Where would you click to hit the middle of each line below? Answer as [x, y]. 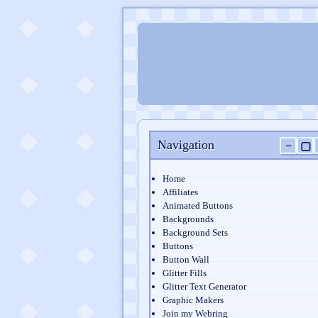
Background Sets [195, 232]
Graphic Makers [193, 300]
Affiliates [180, 192]
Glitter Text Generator [204, 286]
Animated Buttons [198, 205]
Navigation [186, 145]
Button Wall [186, 259]
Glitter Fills [185, 273]
